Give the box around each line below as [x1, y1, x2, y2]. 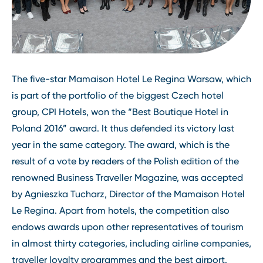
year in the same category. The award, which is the [12, 139, 230, 151]
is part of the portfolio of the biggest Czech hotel [12, 90, 224, 102]
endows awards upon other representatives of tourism [12, 221, 244, 233]
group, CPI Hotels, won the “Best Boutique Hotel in [12, 106, 228, 118]
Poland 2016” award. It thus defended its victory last [12, 123, 234, 134]
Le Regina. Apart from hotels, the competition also [12, 205, 230, 217]
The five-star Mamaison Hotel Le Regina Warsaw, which [12, 73, 251, 85]
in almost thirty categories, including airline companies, [12, 238, 251, 249]
